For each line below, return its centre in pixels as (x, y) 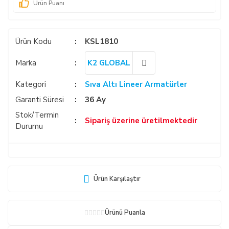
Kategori (31, 84)
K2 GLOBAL (109, 63)
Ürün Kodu (33, 41)
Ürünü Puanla (125, 212)
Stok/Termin (37, 115)
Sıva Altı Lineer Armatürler (136, 84)
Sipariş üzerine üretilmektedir (141, 121)
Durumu (29, 126)
